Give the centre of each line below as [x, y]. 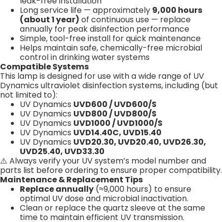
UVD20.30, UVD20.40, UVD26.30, [140, 142]
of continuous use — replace [135, 19]
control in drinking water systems [85, 57]
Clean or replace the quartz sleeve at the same [112, 208]
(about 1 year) [50, 19]
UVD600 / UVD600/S [115, 104]
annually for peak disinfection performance [105, 29]
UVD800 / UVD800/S [115, 113]
